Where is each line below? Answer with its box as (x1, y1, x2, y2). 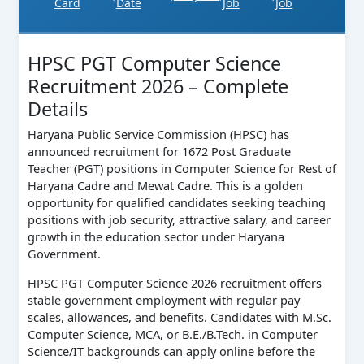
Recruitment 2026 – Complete (27, 73, 288, 100)
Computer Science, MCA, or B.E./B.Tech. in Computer (27, 325, 318, 342)
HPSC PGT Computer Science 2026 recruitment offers (27, 274, 322, 291)
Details (27, 96, 88, 123)
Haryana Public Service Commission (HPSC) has (27, 126, 289, 143)
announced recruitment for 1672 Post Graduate (27, 143, 291, 160)
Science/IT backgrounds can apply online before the (27, 342, 315, 359)
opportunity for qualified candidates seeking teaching (27, 194, 326, 211)
